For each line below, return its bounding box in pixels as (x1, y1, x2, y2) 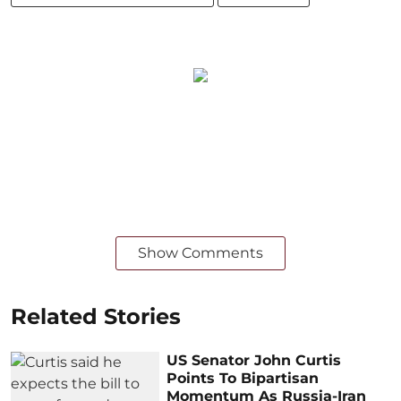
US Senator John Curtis (166, 352, 342, 370)
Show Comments (138, 244, 263, 262)
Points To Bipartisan (166, 370, 320, 388)
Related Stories (11, 303, 181, 330)
